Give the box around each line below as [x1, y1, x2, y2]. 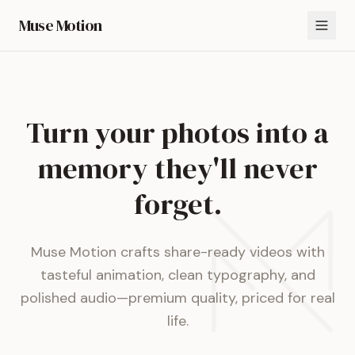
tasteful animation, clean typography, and [40, 265, 315, 284]
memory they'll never [37, 149, 318, 188]
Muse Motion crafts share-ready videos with [30, 242, 325, 261]
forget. [133, 185, 222, 223]
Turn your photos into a [26, 113, 329, 152]
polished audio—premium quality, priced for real [20, 288, 335, 307]
